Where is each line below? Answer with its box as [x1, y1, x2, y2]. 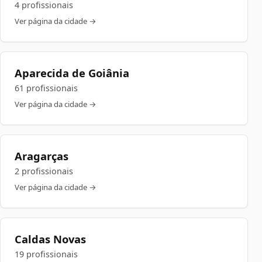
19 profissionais [15, 249, 78, 260]
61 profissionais [15, 82, 78, 94]
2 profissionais [15, 166, 73, 177]
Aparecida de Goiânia [15, 65, 129, 80]
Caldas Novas [15, 232, 86, 246]
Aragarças [15, 149, 68, 163]
